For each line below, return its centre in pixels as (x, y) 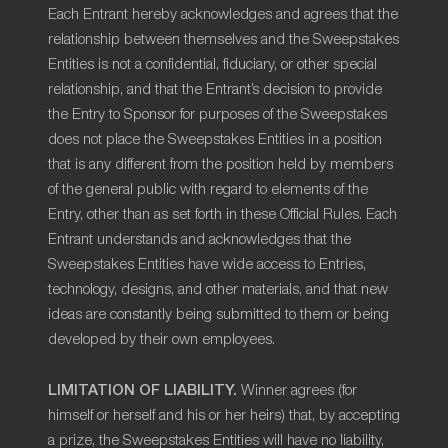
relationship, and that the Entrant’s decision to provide (215, 89)
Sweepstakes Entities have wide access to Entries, (207, 264)
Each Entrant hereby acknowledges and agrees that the (223, 14)
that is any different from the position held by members (220, 164)
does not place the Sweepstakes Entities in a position (215, 139)
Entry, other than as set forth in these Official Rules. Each (222, 214)
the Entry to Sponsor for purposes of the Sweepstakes (217, 114)
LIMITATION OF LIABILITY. (142, 388)
